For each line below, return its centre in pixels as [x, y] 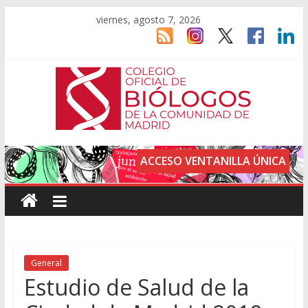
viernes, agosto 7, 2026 [149, 20]
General [46, 263]
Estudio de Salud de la [136, 287]
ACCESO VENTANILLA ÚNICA [213, 161]
